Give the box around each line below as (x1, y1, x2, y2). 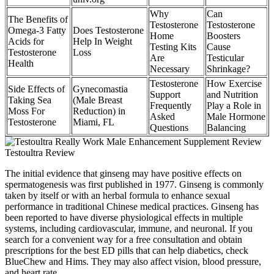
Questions (150, 122, 188, 133)
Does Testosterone (73, 25, 144, 36)
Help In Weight (73, 36, 132, 47)
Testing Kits (150, 42, 196, 53)
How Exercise (207, 78, 262, 89)
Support (150, 89, 180, 100)
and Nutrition (207, 89, 258, 100)
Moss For (8, 106, 45, 117)
